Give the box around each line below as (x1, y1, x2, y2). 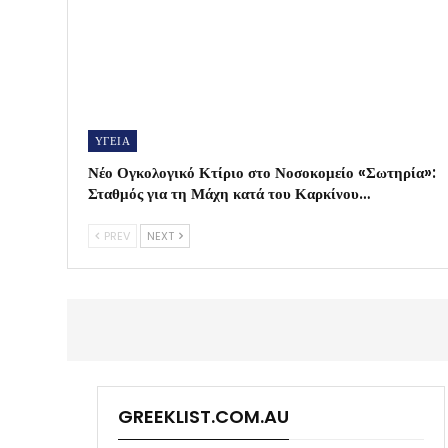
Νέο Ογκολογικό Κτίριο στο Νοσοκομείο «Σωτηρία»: (88, 162, 436, 184)
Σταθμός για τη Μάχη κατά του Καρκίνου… (88, 183, 370, 205)
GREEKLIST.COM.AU (118, 404, 289, 430)
